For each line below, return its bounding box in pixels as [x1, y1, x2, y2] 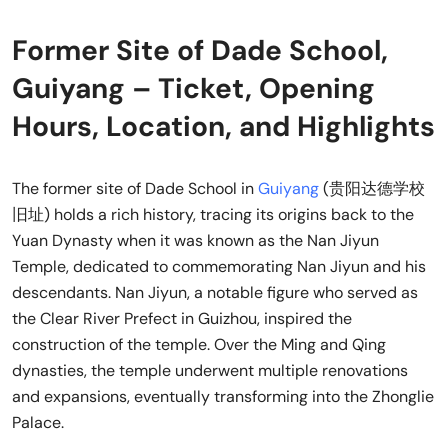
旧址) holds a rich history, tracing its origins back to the [12, 204, 414, 226]
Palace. [12, 412, 64, 434]
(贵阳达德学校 [323, 178, 425, 200]
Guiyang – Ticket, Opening [12, 70, 375, 108]
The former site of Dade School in [12, 178, 258, 200]
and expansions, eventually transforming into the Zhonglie [12, 386, 434, 408]
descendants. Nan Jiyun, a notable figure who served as [12, 282, 418, 304]
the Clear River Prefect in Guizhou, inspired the [12, 308, 352, 330]
